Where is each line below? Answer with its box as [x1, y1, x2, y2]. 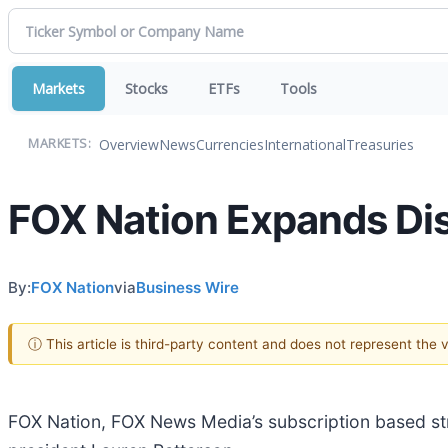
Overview [99, 134, 159, 154]
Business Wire [136, 277, 239, 297]
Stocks [125, 79, 168, 98]
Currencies [196, 134, 264, 154]
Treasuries [346, 134, 414, 154]
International [264, 134, 346, 154]
